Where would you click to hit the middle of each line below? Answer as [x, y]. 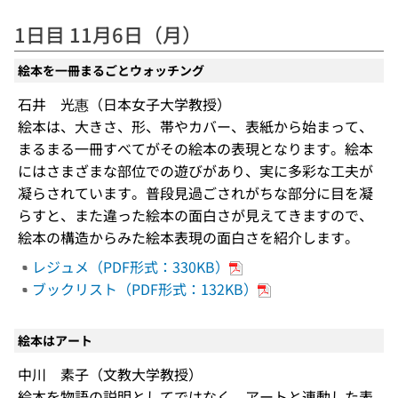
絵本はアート [55, 340]
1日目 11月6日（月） [108, 33]
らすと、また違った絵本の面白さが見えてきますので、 [195, 215]
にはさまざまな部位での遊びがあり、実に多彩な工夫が [195, 170]
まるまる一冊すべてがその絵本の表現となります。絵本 [195, 148]
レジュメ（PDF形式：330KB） [131, 266]
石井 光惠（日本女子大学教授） [124, 103]
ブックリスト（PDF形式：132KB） [145, 288]
